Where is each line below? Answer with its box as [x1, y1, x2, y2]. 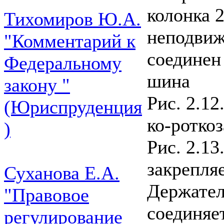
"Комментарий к [4, 30, 135, 51]
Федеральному [4, 52, 121, 73]
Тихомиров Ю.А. [4, 8, 141, 29]
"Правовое [4, 184, 89, 205]
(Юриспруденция [4, 96, 142, 117]
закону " [4, 74, 70, 95]
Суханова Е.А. [4, 162, 119, 183]
